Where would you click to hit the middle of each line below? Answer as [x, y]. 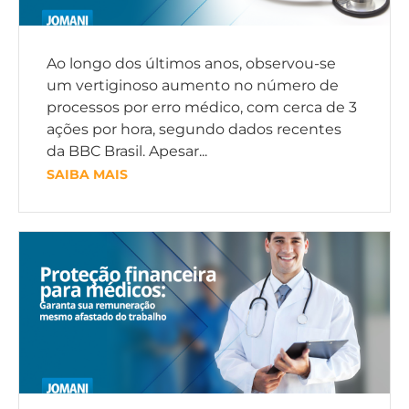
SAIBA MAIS [87, 175]
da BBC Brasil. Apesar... [127, 152]
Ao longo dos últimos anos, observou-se [191, 64]
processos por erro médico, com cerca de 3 [202, 108]
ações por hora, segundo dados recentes [194, 130]
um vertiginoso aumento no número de [193, 86]
